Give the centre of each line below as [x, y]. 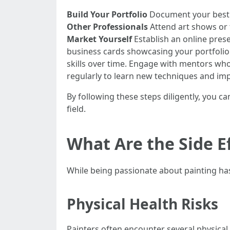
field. [76, 109]
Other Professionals [107, 27]
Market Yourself [99, 39]
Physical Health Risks [142, 204]
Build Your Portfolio [107, 14]
